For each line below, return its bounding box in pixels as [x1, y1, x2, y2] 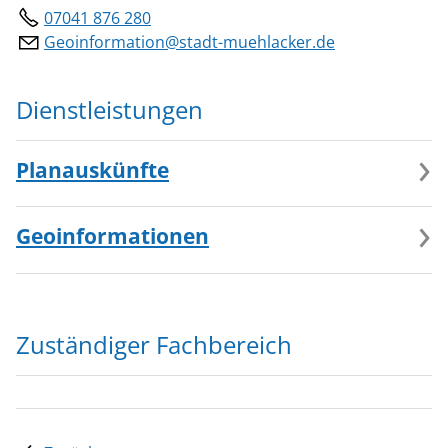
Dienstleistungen [16, 92, 203, 126]
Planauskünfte [16, 155, 169, 184]
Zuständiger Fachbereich [16, 328, 292, 362]
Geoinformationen [16, 222, 209, 251]
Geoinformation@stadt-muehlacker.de [44, 31, 335, 54]
